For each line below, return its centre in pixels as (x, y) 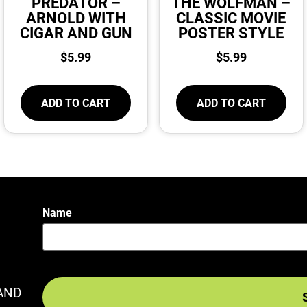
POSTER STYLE (231, 33)
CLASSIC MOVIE (231, 18)
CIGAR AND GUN (76, 33)
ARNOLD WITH (76, 18)
